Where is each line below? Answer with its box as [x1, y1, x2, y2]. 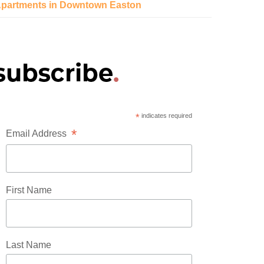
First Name [6, 185, 52, 196]
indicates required [139, 112, 192, 120]
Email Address [6, 128, 72, 139]
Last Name [6, 240, 52, 250]
